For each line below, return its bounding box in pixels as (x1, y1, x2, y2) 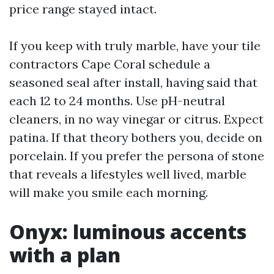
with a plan (9, 242, 120, 268)
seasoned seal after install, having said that (9, 75, 257, 90)
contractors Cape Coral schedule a (9, 56, 210, 72)
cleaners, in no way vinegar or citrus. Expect (9, 111, 264, 127)
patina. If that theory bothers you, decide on (9, 130, 262, 145)
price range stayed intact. (9, 1, 157, 17)
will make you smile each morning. (9, 185, 208, 200)
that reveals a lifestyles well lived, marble (9, 166, 246, 182)
